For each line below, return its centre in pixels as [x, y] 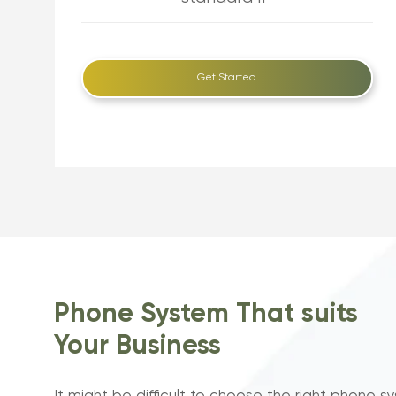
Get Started [227, 78]
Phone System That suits [206, 315]
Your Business [137, 346]
